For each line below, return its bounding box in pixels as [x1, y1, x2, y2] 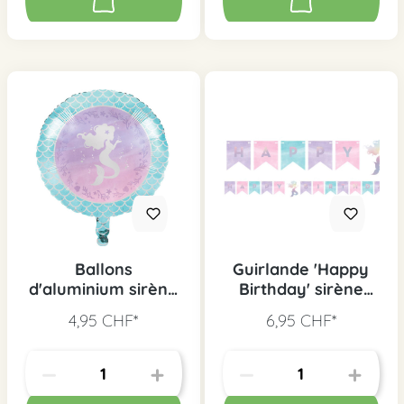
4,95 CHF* [69, 310, 138, 332]
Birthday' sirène [238, 279, 363, 300]
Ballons [74, 259, 133, 280]
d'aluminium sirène [29, 279, 178, 300]
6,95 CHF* [265, 310, 336, 332]
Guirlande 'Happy [233, 259, 369, 280]
